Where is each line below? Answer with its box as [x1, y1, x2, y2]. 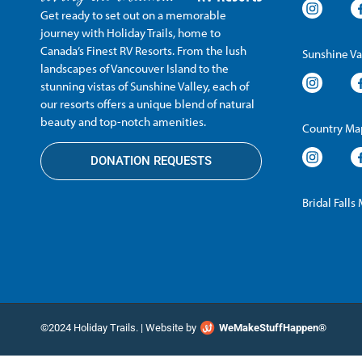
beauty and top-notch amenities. [40, 113, 206, 129]
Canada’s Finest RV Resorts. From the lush [40, 42, 246, 58]
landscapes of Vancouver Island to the [40, 60, 229, 76]
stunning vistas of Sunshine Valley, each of [40, 78, 249, 94]
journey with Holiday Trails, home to [40, 24, 221, 40]
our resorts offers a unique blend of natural [40, 95, 255, 112]
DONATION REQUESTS [90, 154, 212, 169]
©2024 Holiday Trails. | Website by [40, 322, 196, 335]
